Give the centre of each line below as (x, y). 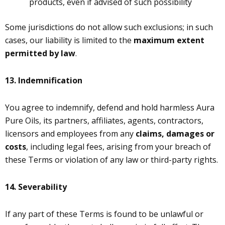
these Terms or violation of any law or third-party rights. (111, 160)
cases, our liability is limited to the (69, 40)
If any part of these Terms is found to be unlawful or (104, 214)
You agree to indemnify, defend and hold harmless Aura (110, 107)
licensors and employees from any (70, 134)
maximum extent (169, 40)
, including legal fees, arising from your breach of (119, 147)
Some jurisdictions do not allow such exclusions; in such (109, 27)
